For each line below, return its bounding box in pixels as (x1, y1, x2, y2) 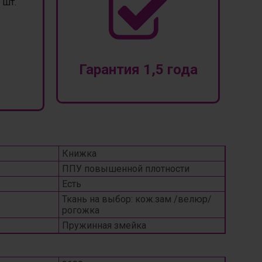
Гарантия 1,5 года (78, 61, 198, 78)
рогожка (62, 205, 99, 216)
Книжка (62, 148, 96, 159)
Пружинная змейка (62, 220, 146, 231)
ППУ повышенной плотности (62, 163, 189, 174)
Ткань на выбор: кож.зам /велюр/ (62, 194, 212, 205)
